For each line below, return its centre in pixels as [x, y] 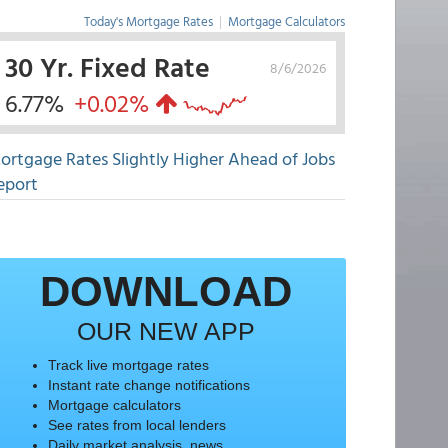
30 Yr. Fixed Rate [107, 66]
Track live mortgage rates [128, 365]
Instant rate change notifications [148, 385]
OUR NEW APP [165, 331]
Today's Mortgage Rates [148, 21]
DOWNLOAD [165, 291]
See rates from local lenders [136, 425]
